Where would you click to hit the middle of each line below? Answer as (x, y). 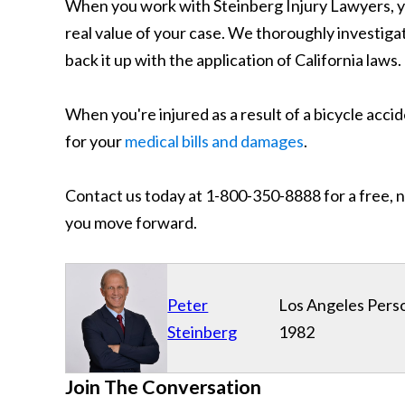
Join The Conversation (163, 387)
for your (95, 141)
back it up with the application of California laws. (233, 60)
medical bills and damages (214, 141)
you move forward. (131, 222)
